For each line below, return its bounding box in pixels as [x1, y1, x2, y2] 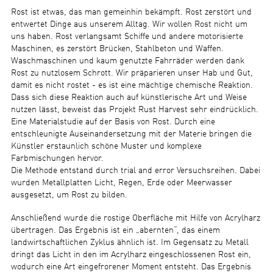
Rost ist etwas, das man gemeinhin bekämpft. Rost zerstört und [10, 7, 252, 16]
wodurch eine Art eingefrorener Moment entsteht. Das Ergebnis [10, 262, 251, 271]
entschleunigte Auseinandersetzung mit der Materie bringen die [10, 129, 252, 138]
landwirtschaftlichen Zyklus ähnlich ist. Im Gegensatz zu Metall [10, 238, 249, 247]
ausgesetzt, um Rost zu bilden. [10, 190, 127, 199]
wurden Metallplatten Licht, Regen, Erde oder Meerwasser [10, 178, 232, 187]
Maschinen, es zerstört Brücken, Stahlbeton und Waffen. [10, 44, 224, 53]
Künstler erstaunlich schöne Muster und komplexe [10, 141, 202, 151]
